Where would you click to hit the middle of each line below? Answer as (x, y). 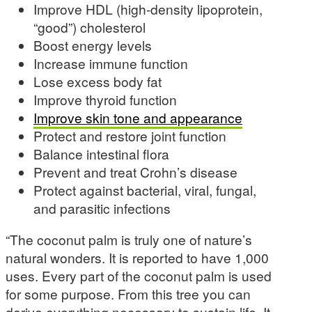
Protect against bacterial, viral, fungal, (145, 190)
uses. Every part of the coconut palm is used (139, 276)
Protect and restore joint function (130, 135)
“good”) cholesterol (89, 27)
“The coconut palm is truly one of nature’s (129, 240)
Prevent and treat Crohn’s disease (135, 172)
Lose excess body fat (97, 81)
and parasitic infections (102, 208)
